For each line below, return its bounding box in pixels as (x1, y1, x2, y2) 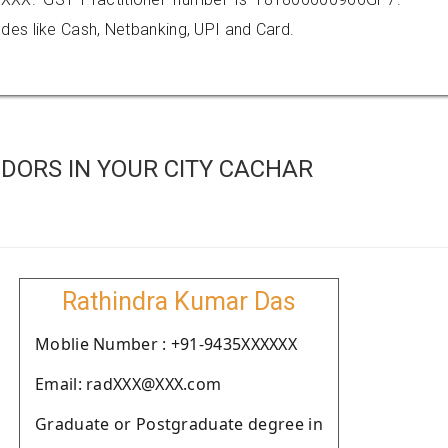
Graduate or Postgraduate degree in (35, 413, 323, 435)
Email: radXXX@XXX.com (35, 373, 222, 395)
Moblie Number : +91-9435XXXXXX (35, 333, 297, 355)
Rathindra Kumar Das (62, 287, 296, 316)
